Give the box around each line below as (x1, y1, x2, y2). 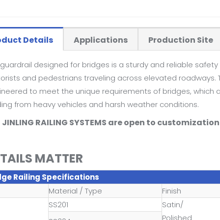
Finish (162, 185, 181, 196)
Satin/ (162, 199, 184, 210)
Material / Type (49, 185, 102, 196)
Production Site (148, 34, 213, 46)
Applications (74, 34, 128, 46)
